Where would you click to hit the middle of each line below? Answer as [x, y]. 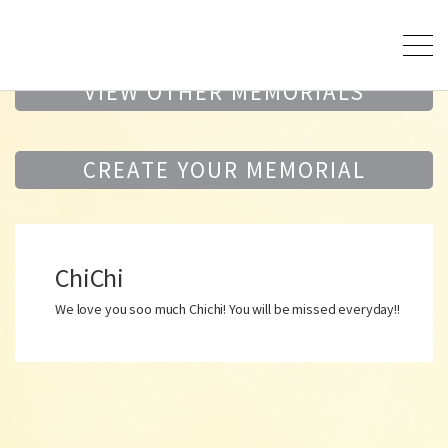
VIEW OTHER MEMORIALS [224, 91]
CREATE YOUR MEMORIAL [224, 169]
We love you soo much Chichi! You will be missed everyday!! [227, 309]
